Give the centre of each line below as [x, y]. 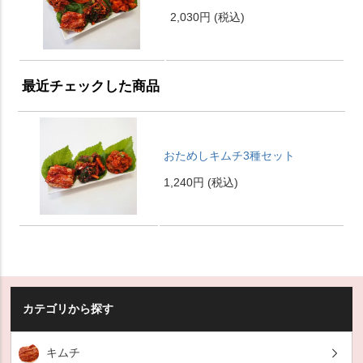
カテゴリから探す [68, 309]
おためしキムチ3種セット [229, 156]
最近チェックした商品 [90, 87]
